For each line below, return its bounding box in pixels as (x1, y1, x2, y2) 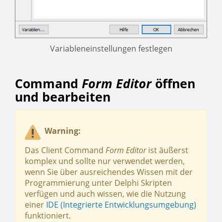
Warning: (45, 125, 83, 137)
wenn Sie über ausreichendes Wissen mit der (25, 166, 193, 177)
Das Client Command (25, 144, 106, 156)
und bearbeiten (15, 88, 111, 105)
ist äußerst (146, 144, 188, 156)
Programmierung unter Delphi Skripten (25, 177, 172, 188)
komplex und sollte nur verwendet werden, (25, 155, 185, 166)
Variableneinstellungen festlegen (50, 43, 172, 54)
